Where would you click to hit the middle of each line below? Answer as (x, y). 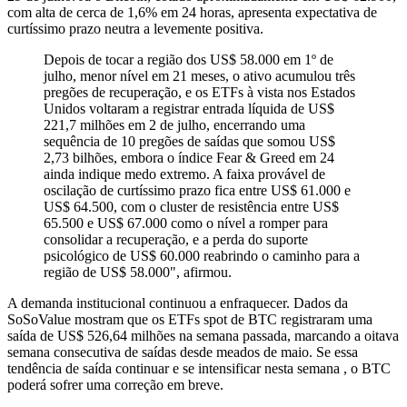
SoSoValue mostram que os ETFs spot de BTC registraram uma (190, 319)
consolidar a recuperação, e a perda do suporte (176, 239)
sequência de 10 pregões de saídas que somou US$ (189, 141)
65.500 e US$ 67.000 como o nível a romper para (186, 223)
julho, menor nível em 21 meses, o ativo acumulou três (199, 75)
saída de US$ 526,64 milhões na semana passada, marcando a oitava (203, 335)
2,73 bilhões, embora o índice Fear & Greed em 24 (189, 157)
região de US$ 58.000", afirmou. (138, 272)
